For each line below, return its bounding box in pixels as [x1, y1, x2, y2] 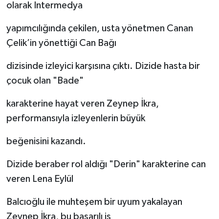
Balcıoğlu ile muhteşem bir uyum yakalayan [6, 197, 182, 207]
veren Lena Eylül [6, 174, 73, 184]
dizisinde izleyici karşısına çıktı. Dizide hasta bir [6, 61, 200, 71]
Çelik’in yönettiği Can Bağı [6, 38, 116, 48]
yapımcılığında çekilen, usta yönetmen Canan [6, 23, 193, 33]
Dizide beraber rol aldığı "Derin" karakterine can [6, 159, 206, 169]
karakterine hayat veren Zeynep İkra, [6, 98, 159, 109]
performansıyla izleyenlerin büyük [6, 113, 145, 123]
